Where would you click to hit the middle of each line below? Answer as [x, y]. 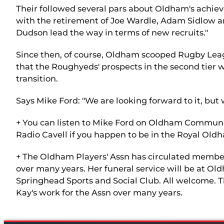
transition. [37, 78]
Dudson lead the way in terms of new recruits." [112, 32]
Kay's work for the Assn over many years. [99, 192]
